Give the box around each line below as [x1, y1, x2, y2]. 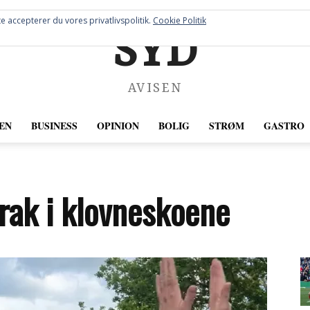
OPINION [96, 118, 139, 133]
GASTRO [263, 118, 304, 133]
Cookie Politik [153, 15, 206, 26]
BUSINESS [30, 118, 77, 133]
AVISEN [127, 81, 183, 97]
